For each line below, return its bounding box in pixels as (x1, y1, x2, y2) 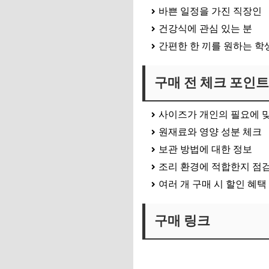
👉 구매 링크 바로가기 (142, 244, 238, 256)
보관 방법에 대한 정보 (159, 144, 252, 155)
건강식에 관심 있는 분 (159, 23, 252, 34)
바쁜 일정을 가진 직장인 (159, 5, 262, 17)
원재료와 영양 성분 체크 (159, 126, 262, 138)
